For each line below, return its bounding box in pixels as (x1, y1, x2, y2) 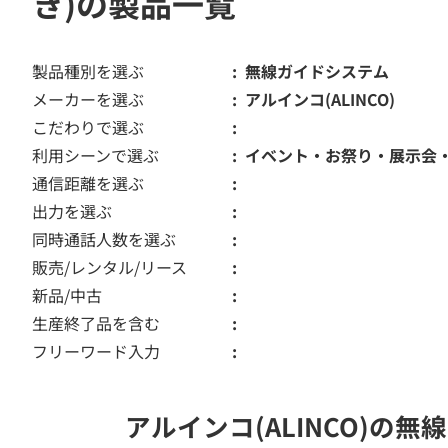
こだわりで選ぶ (32, 115, 144, 139)
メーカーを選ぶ (32, 87, 144, 111)
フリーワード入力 (32, 339, 160, 363)
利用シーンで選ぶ (32, 143, 159, 167)
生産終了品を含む (32, 311, 160, 335)
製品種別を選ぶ (32, 59, 144, 83)
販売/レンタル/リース (32, 255, 187, 279)
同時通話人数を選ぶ (32, 227, 176, 251)
